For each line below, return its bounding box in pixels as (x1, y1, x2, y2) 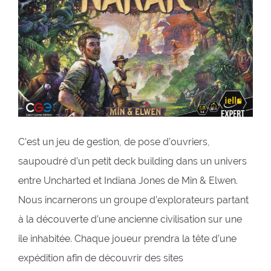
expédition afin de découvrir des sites (18, 252, 183, 264)
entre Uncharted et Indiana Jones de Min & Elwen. (18, 175, 238, 187)
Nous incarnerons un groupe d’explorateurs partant (18, 194, 249, 206)
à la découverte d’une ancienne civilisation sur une (18, 214, 242, 226)
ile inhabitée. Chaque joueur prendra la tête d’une (18, 233, 237, 245)
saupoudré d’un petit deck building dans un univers (18, 155, 247, 168)
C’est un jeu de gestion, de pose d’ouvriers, (18, 136, 210, 148)
